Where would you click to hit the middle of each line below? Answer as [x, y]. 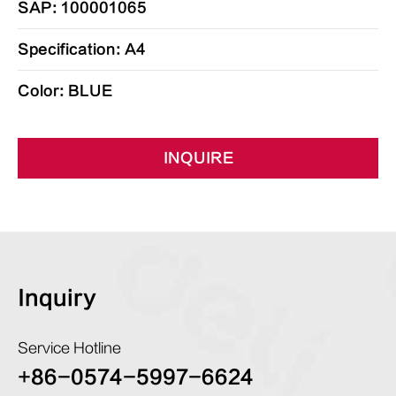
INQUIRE [198, 158]
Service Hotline [69, 348]
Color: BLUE [65, 91]
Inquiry [57, 298]
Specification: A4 [82, 49]
